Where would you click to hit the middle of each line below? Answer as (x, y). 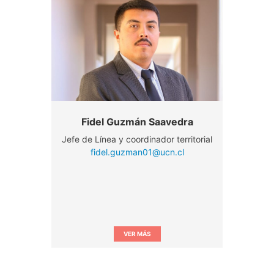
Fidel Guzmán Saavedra (137, 121)
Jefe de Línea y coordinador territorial (137, 139)
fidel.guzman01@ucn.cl (137, 152)
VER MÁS (137, 233)
